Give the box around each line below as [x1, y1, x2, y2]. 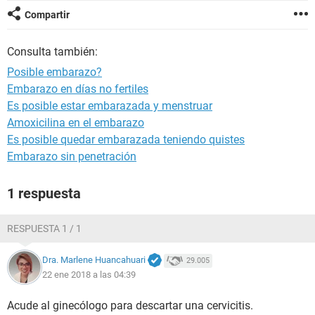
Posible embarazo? [7, 65, 102, 79]
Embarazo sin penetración [7, 150, 136, 163]
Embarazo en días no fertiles [7, 82, 148, 96]
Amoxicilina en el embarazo [7, 116, 144, 129]
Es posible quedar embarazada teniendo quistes [7, 133, 245, 146]
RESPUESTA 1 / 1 [7, 223, 82, 234]
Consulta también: [7, 45, 98, 58]
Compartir [25, 9, 70, 20]
